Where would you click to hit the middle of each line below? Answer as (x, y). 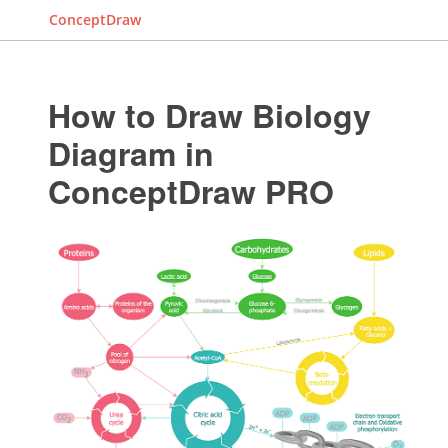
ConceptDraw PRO (191, 191)
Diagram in (131, 153)
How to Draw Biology (210, 115)
